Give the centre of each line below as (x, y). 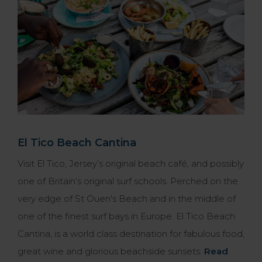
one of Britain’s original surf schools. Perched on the (128, 181)
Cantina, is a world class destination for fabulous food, (131, 234)
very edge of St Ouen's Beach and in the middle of (127, 199)
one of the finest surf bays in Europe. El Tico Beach (126, 216)
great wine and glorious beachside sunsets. (111, 251)
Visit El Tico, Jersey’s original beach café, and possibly (131, 164)
